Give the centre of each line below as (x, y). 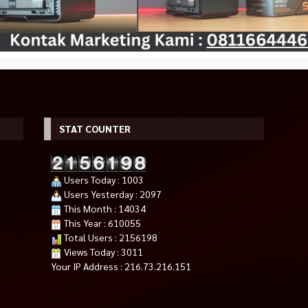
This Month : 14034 (103, 208)
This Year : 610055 (101, 223)
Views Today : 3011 (102, 252)
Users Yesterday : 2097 (111, 194)
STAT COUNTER (95, 129)
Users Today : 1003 (102, 179)
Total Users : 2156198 (109, 237)
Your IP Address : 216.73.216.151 (121, 266)
